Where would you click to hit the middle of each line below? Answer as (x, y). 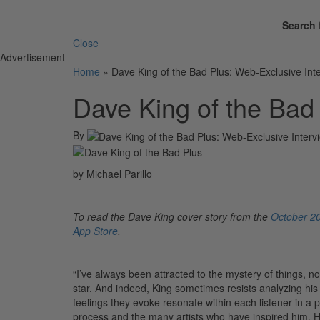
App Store (95, 231)
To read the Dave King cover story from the (172, 217)
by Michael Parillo (112, 174)
